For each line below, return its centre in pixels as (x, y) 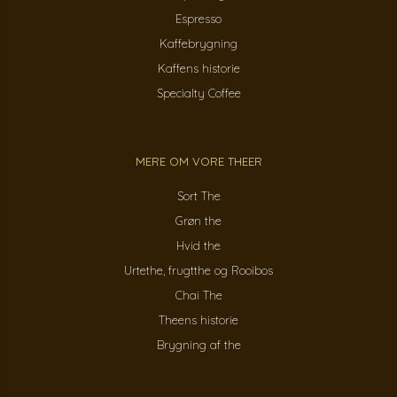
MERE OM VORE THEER (198, 162)
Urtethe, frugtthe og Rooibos (198, 271)
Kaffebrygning (198, 44)
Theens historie (198, 320)
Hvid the (198, 246)
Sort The (198, 196)
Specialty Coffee (198, 93)
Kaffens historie (198, 69)
